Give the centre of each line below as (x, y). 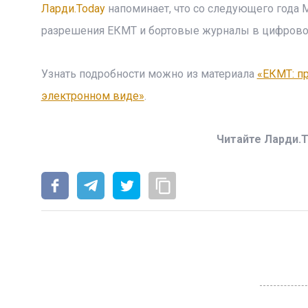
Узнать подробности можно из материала (149, 74)
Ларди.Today (73, 9)
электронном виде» (92, 96)
